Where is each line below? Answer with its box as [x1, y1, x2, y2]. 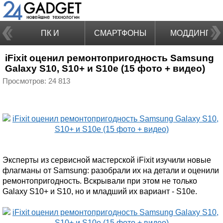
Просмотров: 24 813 [2, 77, 70, 85]
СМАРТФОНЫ [94, 29, 146, 37]
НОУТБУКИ [28, 53, 71, 62]
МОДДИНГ [170, 29, 210, 37]
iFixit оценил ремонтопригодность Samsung [5, 53, 214, 63]
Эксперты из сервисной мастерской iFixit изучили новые [2, 156, 211, 164]
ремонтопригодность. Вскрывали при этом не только [2, 177, 197, 185]
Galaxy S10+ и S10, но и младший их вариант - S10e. [2, 187, 197, 196]
